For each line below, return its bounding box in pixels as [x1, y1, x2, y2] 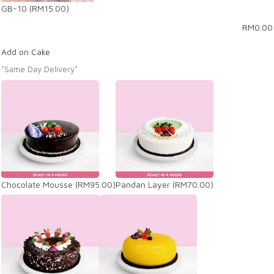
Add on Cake [1, 46, 50, 57]
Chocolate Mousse [1, 179, 73, 190]
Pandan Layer [116, 179, 170, 190]
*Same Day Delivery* [1, 64, 78, 74]
